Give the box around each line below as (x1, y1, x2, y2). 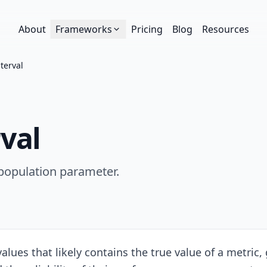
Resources (201, 23, 249, 36)
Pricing (131, 23, 163, 36)
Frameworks (55, 23, 112, 36)
